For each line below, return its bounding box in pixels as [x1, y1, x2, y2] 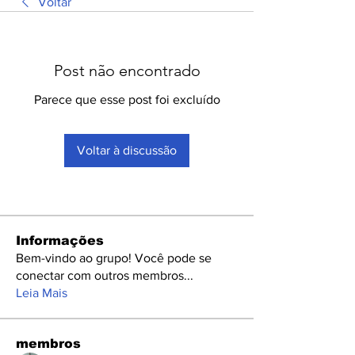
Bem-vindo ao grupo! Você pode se [16, 251, 212, 265]
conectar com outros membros [16, 269, 184, 282]
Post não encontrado [53, 61, 200, 80]
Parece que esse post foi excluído [33, 93, 220, 106]
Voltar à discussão [77, 143, 177, 157]
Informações [16, 234, 104, 247]
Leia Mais [16, 286, 67, 300]
